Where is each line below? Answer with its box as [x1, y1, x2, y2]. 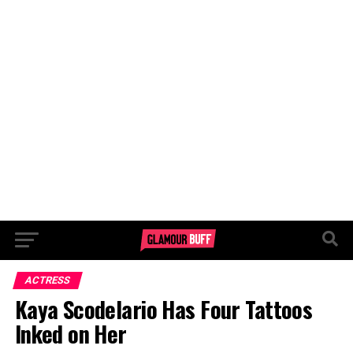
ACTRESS [23, 274, 72, 286]
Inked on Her [14, 317, 127, 350]
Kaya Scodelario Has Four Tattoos [14, 292, 313, 325]
